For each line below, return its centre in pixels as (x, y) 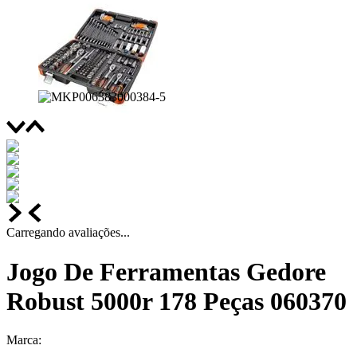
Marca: (24, 339)
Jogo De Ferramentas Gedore (166, 271)
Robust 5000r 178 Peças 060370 (177, 301)
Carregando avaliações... (68, 233)
